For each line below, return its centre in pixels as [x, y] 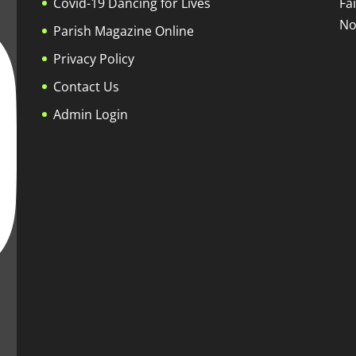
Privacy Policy [94, 58]
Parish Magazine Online [124, 31]
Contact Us [87, 86]
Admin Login [91, 114]
